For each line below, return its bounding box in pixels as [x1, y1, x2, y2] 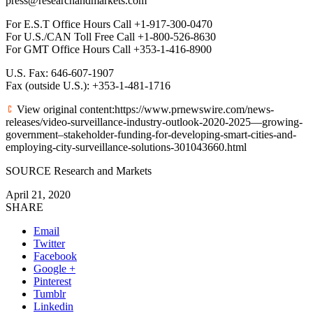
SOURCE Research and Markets [6, 164, 152, 177]
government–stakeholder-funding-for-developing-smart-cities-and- [6, 128, 296, 140]
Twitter [34, 237, 65, 249]
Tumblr [34, 287, 66, 300]
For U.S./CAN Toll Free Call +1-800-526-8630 [6, 30, 216, 43]
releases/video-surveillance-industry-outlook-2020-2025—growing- [6, 115, 303, 128]
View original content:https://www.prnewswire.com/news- [14, 103, 274, 115]
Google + [34, 262, 75, 275]
